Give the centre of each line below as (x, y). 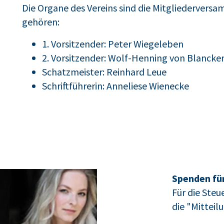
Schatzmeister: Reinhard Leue (104, 72)
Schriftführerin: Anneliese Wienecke (115, 86)
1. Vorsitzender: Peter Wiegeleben (112, 44)
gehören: (40, 22)
